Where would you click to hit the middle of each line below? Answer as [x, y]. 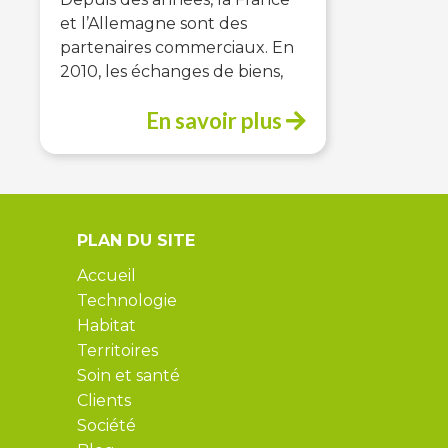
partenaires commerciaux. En [177, 48]
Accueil [106, 276]
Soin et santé [128, 376]
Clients [104, 401]
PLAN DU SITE [136, 241]
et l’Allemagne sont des [153, 24]
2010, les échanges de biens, [171, 72]
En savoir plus [215, 121]
